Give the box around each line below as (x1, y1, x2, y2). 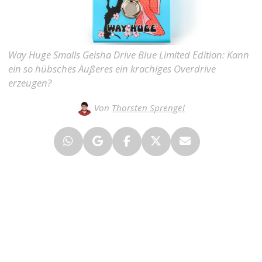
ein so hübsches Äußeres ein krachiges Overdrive (8, 61, 216, 75)
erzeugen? (8, 75, 52, 89)
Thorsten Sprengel (112, 101, 185, 113)
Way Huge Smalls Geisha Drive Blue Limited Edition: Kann (8, 47, 250, 61)
